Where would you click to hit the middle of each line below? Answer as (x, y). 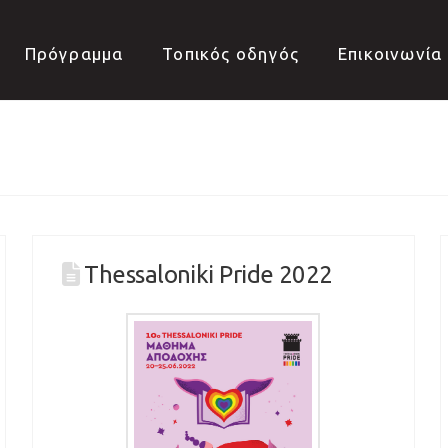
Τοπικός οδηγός (231, 53)
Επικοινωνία (390, 53)
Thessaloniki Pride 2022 (208, 275)
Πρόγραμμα (74, 53)
